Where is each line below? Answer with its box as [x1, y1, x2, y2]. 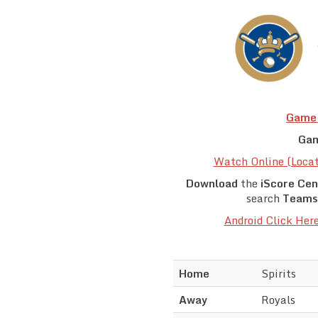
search [246, 190, 283, 207]
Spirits [261, 265, 296, 283]
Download [185, 175, 241, 192]
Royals [261, 291, 295, 309]
